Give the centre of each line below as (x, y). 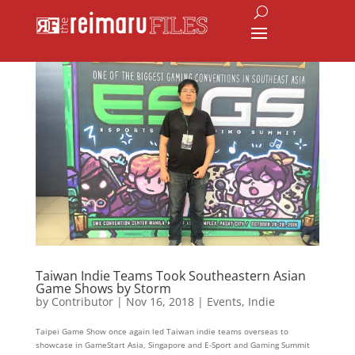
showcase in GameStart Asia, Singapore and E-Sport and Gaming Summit (172, 345)
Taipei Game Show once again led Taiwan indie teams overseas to (162, 332)
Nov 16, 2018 (160, 302)
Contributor (82, 302)
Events (224, 302)
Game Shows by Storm (103, 289)
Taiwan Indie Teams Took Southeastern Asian (170, 276)
